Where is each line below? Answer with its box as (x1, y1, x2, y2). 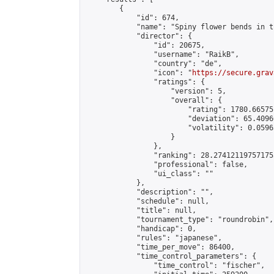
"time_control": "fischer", (85, 261, 265, 270)
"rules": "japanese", (85, 234, 222, 242)
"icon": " (85, 68, 192, 77)
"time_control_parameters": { (85, 252, 256, 261)
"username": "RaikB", (85, 50, 239, 59)
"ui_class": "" (85, 169, 213, 178)
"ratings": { (85, 78, 205, 86)
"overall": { (85, 96, 222, 105)
